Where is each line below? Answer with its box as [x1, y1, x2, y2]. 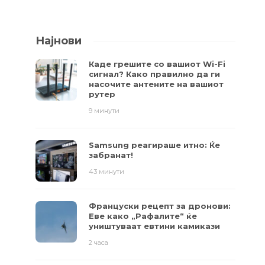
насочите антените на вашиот [89, 79, 224, 89]
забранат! [89, 150, 133, 160]
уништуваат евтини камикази [89, 221, 220, 231]
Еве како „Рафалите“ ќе [89, 211, 197, 221]
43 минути [89, 167, 124, 176]
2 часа [89, 238, 108, 247]
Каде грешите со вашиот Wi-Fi [89, 59, 225, 69]
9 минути [89, 106, 119, 115]
